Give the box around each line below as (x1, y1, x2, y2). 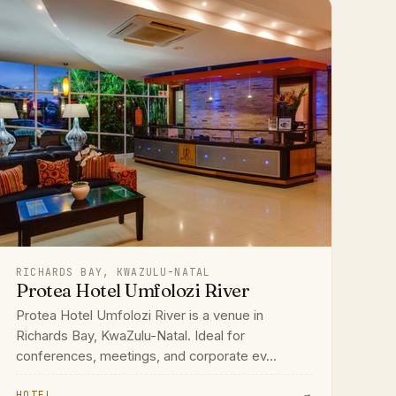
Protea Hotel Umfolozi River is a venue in (16, 307, 264, 324)
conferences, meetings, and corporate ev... (16, 347, 278, 364)
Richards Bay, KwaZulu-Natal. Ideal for (16, 327, 246, 344)
